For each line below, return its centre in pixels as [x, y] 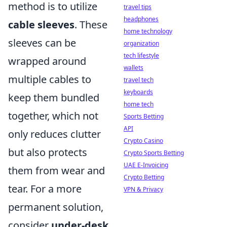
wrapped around [47, 61]
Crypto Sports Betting [154, 153]
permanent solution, [56, 207]
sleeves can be [42, 43]
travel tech [139, 80]
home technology [148, 31]
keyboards [138, 92]
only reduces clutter [54, 134]
